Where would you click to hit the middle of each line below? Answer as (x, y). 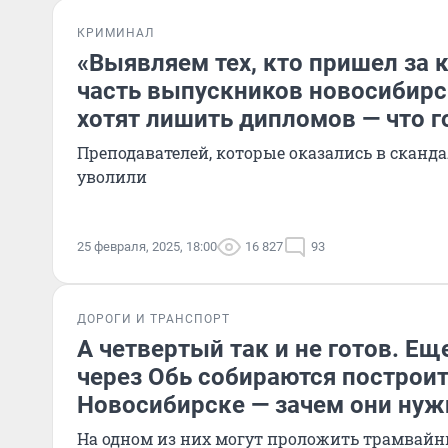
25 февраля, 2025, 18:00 (147, 246)
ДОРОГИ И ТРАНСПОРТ (153, 319)
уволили (112, 176)
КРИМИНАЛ (115, 33)
